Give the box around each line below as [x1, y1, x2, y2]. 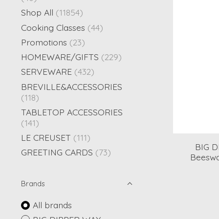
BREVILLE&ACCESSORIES [21, 81, 122, 92]
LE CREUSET [21, 132, 71, 143]
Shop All [21, 7, 53, 18]
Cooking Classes [21, 22, 85, 33]
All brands [32, 199, 72, 211]
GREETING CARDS [21, 147, 93, 158]
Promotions [21, 36, 67, 47]
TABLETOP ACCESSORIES [21, 106, 123, 117]
